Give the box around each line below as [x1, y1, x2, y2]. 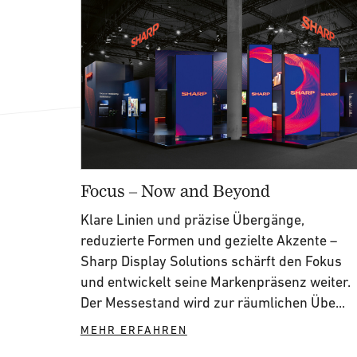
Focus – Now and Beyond [80, 180, 270, 200]
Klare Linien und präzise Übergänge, [80, 211, 304, 228]
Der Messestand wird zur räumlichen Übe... [80, 294, 345, 311]
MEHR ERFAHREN [80, 324, 187, 336]
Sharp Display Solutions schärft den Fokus [80, 253, 342, 269]
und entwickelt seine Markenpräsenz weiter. [80, 273, 351, 290]
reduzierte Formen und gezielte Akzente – [80, 232, 337, 249]
